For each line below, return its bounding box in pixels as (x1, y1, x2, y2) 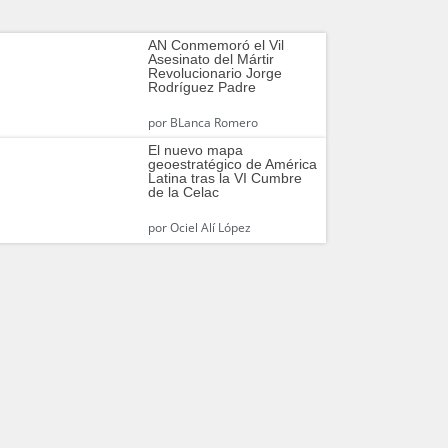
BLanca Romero (166, 114, 258, 132)
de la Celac (147, 184, 219, 201)
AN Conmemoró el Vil (147, 37, 284, 54)
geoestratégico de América (147, 156, 317, 173)
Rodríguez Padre (147, 79, 256, 96)
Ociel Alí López (166, 219, 251, 237)
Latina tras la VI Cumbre (147, 170, 302, 187)
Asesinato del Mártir (147, 51, 274, 68)
